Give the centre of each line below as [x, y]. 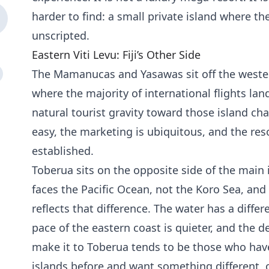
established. [62, 151]
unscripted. [60, 35]
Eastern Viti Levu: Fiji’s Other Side [116, 55]
